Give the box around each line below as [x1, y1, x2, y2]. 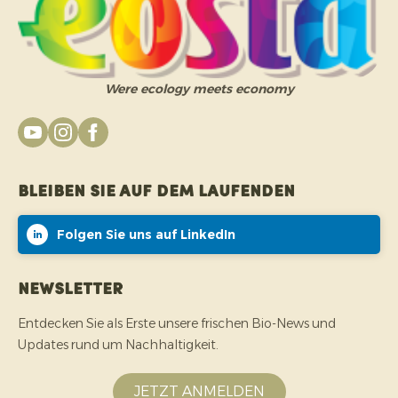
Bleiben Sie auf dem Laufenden [18, 184, 295, 202]
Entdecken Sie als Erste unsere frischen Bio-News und [18, 315, 336, 332]
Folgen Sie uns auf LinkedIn [57, 226, 235, 243]
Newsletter [18, 282, 123, 299]
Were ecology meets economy [104, 81, 294, 98]
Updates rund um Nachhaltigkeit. [18, 337, 219, 354]
